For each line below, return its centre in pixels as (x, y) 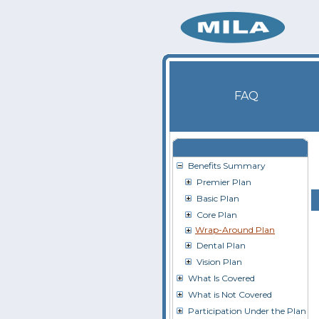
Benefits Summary (227, 166)
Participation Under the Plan (247, 311)
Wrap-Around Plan (235, 230)
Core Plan (217, 215)
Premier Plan (224, 182)
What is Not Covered (230, 294)
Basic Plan (218, 198)
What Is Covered (221, 278)
